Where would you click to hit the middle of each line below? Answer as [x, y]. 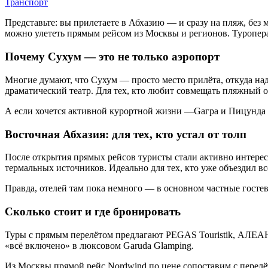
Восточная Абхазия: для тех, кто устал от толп [126, 134]
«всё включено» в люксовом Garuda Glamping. [99, 245]
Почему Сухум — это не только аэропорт [112, 57]
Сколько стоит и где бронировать [93, 212]
